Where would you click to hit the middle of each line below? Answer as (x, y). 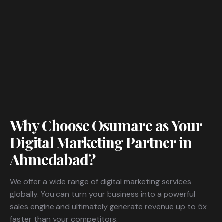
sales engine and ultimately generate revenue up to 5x (108, 207)
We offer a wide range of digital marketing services (101, 182)
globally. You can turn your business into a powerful (103, 194)
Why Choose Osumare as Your (106, 126)
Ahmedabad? (53, 159)
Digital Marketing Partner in (101, 142)
